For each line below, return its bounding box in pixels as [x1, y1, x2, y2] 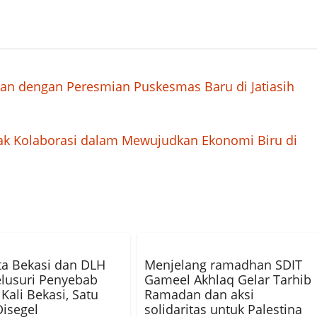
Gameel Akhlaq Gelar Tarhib [144, 271, 311, 288]
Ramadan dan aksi [144, 286, 254, 303]
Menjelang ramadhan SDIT [144, 256, 302, 273]
